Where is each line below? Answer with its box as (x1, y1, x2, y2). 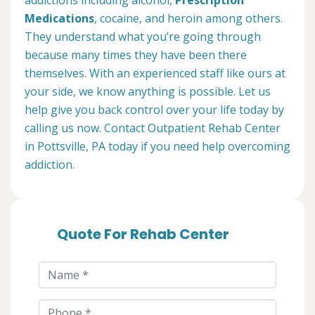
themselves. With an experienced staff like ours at (25, 65, 285, 82)
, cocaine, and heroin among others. (94, 11, 283, 27)
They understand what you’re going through (25, 29, 261, 45)
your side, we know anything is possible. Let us (25, 84, 271, 100)
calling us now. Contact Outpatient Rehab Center (25, 120, 281, 136)
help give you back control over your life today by (25, 102, 284, 118)
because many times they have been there (25, 47, 247, 63)
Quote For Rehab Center (57, 224, 229, 245)
